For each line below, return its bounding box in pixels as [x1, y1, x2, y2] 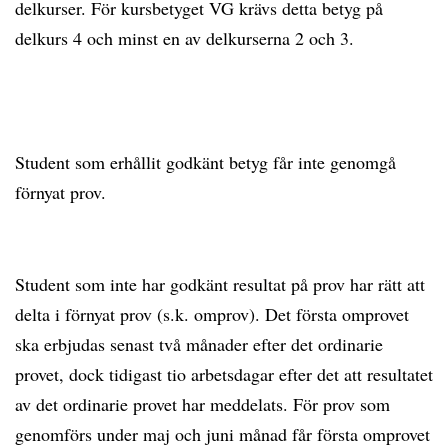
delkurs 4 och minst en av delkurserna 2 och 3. [15, 26, 371, 50]
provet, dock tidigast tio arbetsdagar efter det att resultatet [15, 362, 433, 386]
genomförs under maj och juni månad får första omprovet [15, 422, 430, 446]
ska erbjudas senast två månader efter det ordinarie [15, 332, 383, 356]
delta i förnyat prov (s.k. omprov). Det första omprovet [15, 302, 409, 326]
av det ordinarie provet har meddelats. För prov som [15, 392, 390, 416]
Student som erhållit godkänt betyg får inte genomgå [15, 150, 396, 174]
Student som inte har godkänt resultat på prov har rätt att [15, 272, 425, 296]
